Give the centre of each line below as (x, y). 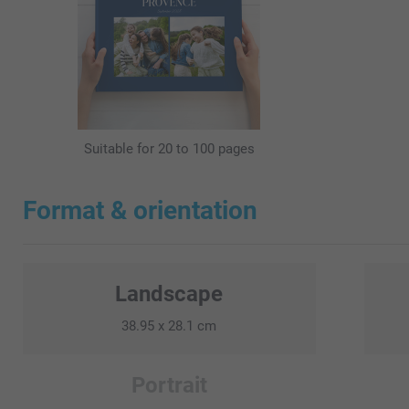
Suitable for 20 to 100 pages (169, 148)
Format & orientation (140, 210)
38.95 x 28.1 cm (169, 325)
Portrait (169, 385)
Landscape (169, 294)
